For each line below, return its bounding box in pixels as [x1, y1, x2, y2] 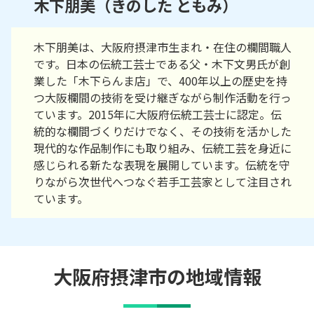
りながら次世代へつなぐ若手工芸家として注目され [34, 173, 292, 191]
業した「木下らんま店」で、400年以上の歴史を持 [34, 72, 287, 90]
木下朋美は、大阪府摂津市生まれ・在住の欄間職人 [34, 39, 292, 56]
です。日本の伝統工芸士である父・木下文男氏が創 [34, 55, 290, 73]
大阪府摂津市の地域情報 [53, 262, 261, 291]
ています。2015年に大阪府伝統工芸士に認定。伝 [34, 106, 282, 123]
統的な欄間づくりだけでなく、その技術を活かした [34, 123, 292, 140]
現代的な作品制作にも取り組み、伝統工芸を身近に [34, 139, 292, 157]
